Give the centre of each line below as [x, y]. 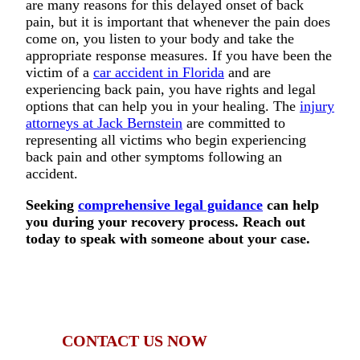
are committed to [234, 123]
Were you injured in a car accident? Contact [177, 291]
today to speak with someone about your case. [170, 239]
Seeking [52, 205]
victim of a [59, 73]
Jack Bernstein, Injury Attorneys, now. [160, 308]
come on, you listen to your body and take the [160, 39]
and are [247, 73]
